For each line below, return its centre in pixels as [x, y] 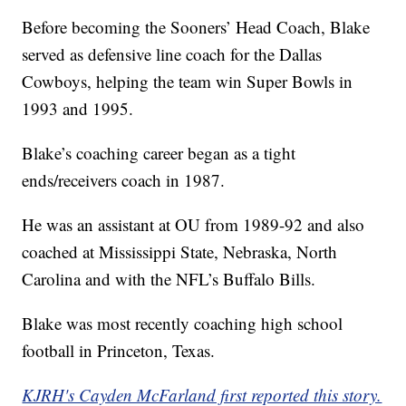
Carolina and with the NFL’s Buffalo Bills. [169, 279]
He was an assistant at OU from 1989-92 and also [193, 225]
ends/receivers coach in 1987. [124, 180]
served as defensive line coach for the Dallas [172, 54]
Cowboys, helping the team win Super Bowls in [188, 82]
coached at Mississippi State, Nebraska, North [180, 252]
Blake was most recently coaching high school [183, 324]
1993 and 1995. [78, 109]
